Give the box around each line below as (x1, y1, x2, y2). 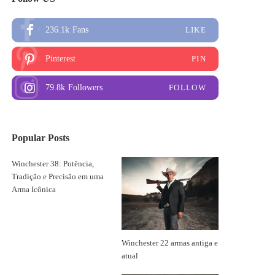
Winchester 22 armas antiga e (121, 238, 218, 247)
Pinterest (45, 54, 76, 63)
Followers (68, 83, 103, 92)
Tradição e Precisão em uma (12, 172, 104, 181)
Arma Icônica (12, 185, 56, 194)
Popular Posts (12, 133, 70, 143)
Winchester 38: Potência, (12, 160, 95, 168)
